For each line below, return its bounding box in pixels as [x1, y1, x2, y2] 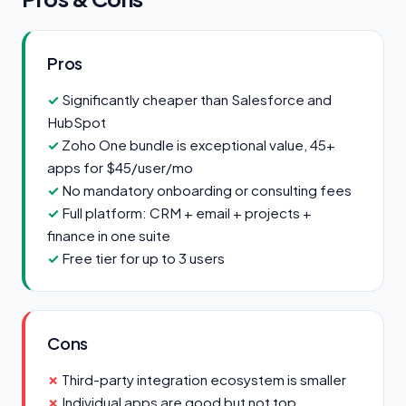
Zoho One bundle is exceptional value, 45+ [62, 136, 335, 153]
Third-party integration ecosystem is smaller [62, 371, 346, 388]
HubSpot [47, 113, 106, 130]
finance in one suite [47, 227, 170, 244]
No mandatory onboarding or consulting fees [62, 181, 352, 198]
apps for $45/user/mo [47, 159, 193, 176]
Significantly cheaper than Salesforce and [62, 91, 332, 108]
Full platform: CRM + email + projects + [62, 204, 312, 221]
